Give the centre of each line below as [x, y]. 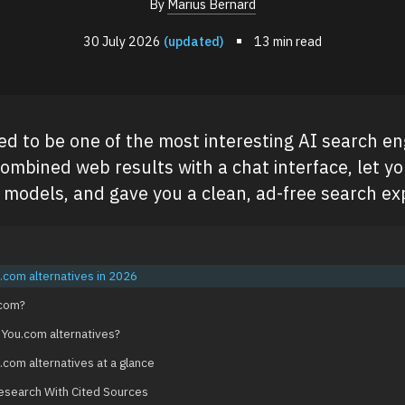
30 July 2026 [123, 41]
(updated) [193, 41]
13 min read [288, 42]
